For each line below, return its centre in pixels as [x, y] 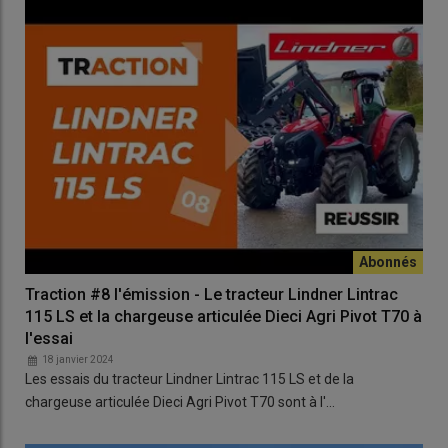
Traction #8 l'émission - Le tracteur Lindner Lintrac [211, 294]
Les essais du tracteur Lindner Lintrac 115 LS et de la [189, 378]
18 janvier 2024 [78, 359]
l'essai [49, 338]
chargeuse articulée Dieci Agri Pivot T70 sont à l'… [180, 401]
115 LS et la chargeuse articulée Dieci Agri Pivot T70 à [223, 316]
